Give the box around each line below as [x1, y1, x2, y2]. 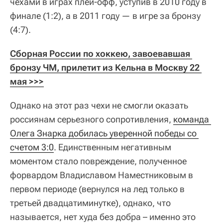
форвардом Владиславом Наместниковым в [10, 169, 193, 180]
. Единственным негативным [54, 141, 171, 152]
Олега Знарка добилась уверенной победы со [10, 127, 197, 138]
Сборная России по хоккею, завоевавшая [10, 48, 190, 59]
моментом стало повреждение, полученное [10, 155, 187, 166]
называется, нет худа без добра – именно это [10, 211, 196, 222]
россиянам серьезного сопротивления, [10, 113, 173, 124]
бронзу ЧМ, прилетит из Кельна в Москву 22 [10, 62, 200, 73]
